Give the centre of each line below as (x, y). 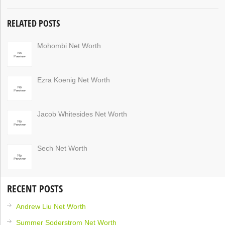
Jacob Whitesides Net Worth (82, 114)
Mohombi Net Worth (69, 45)
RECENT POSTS (35, 188)
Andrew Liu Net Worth (51, 206)
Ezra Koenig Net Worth (74, 80)
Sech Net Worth (63, 148)
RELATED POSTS (34, 23)
